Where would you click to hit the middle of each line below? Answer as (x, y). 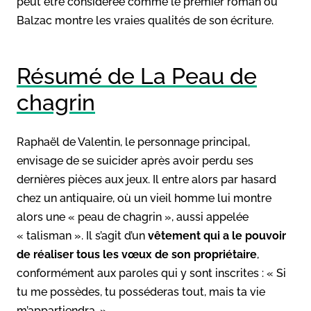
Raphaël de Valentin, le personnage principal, (133, 142)
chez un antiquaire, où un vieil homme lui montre (144, 198)
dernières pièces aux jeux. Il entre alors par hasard (146, 179)
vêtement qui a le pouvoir (217, 235)
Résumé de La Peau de (137, 76)
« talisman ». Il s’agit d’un (82, 235)
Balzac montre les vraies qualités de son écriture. (145, 20)
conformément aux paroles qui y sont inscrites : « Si (151, 273)
